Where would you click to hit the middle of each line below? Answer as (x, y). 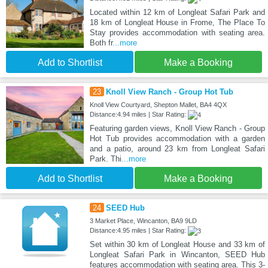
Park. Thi (105, 159)
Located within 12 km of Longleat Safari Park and (177, 13)
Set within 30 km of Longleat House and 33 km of (177, 245)
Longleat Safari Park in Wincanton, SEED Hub (177, 255)
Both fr (101, 43)
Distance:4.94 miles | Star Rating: (138, 115)
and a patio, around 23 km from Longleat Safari (177, 149)
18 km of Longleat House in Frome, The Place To (177, 23)
